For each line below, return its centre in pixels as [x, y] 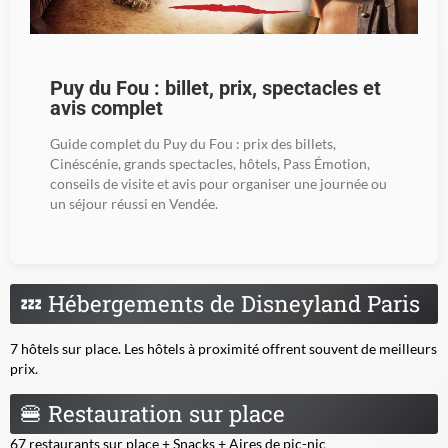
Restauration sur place [163, 413]
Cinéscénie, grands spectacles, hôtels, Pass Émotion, [210, 163]
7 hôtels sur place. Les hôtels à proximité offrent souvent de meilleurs [223, 348]
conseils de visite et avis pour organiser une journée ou [218, 183]
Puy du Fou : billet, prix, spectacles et [215, 88]
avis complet [106, 108]
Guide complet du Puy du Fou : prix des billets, [193, 143]
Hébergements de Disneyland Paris [231, 303]
